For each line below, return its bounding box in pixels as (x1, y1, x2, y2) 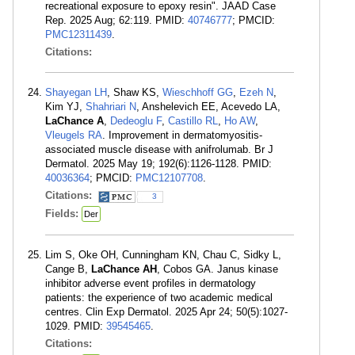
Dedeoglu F (110, 115, 162, 127)
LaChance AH (91, 263, 157, 275)
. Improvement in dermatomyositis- (102, 129, 262, 141)
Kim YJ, (45, 101, 86, 113)
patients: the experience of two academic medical (45, 292, 273, 303)
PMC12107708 (136, 172, 203, 184)
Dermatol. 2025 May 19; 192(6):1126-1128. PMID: (45, 158, 272, 170)
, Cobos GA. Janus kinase (157, 263, 278, 275)
